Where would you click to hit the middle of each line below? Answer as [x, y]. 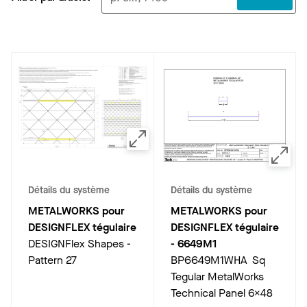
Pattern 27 [52, 260]
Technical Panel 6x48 [221, 293]
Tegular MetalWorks [217, 277]
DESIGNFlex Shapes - [79, 244]
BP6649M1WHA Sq [218, 260]
